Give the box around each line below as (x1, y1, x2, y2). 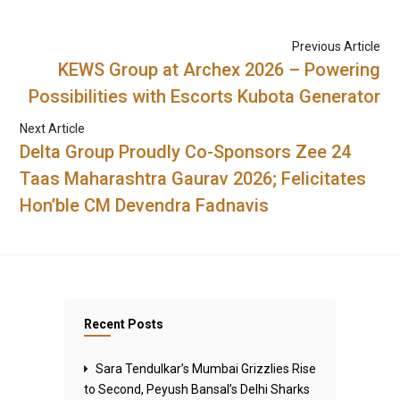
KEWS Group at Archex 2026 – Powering (57, 58, 380, 80)
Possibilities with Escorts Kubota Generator (28, 85, 380, 107)
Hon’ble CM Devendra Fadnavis (20, 194, 270, 216)
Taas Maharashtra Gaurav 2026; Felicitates (20, 167, 367, 189)
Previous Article (291, 38, 380, 54)
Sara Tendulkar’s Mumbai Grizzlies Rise (96, 361, 316, 376)
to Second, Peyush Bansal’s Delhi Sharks (84, 381, 310, 396)
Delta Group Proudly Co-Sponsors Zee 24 (20, 140, 352, 162)
